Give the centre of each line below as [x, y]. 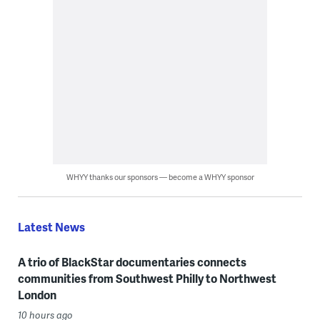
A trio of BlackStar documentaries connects [132, 262]
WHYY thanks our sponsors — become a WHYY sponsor [160, 177]
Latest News [51, 227]
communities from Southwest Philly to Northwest [147, 279]
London [37, 295]
